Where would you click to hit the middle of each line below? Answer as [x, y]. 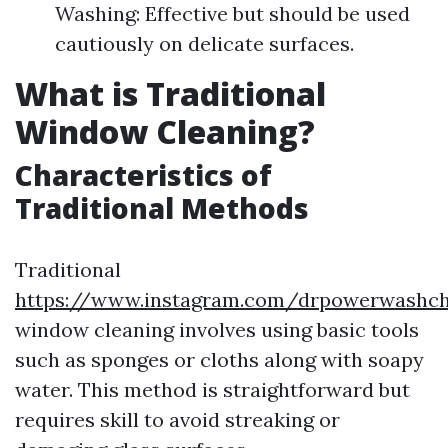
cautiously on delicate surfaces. [204, 43]
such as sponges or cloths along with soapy [219, 359]
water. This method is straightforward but [212, 389]
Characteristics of [143, 175]
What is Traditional [170, 93]
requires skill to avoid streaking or [177, 419]
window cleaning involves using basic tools [217, 329]
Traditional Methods [162, 208]
